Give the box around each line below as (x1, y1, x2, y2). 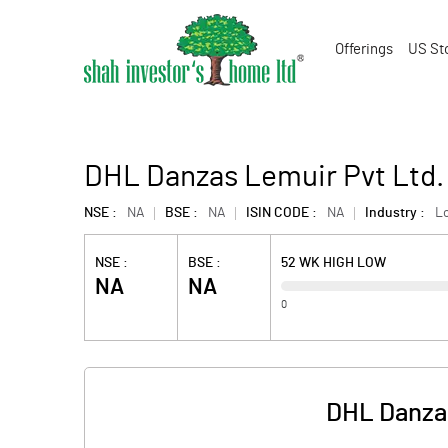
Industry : (365, 206, 425, 220)
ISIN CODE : (246, 206, 317, 220)
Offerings (335, 42, 393, 57)
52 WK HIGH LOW (281, 256, 387, 270)
